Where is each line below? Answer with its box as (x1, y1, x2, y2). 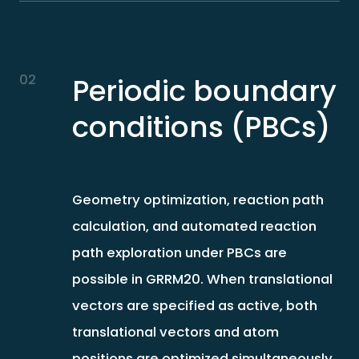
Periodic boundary (71, 70, 337, 111)
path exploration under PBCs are (71, 243, 287, 263)
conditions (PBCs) (71, 106, 331, 147)
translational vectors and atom (71, 322, 279, 342)
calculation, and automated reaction (71, 216, 317, 236)
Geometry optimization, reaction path (71, 190, 324, 210)
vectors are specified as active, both (71, 296, 317, 316)
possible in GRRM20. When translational (71, 269, 333, 289)
